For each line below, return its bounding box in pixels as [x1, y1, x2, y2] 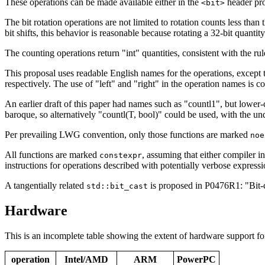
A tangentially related [5, 180, 86, 191]
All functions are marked [5, 150, 99, 160]
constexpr [99, 151, 142, 160]
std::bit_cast [86, 182, 148, 191]
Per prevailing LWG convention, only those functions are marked [5, 130, 250, 140]
